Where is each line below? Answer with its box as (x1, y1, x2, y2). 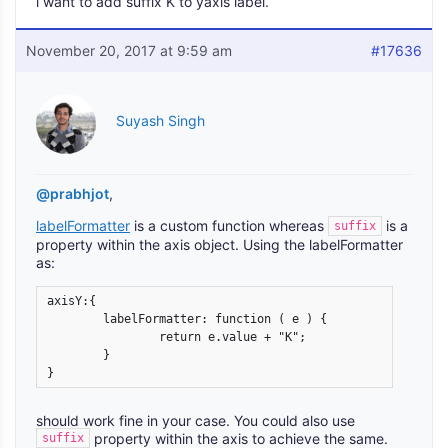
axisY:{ (47, 293, 96, 308)
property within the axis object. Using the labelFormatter (36, 235, 403, 253)
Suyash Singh (116, 112, 205, 129)
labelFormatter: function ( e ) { (47, 311, 103, 326)
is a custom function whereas (130, 217, 328, 234)
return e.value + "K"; (47, 329, 159, 344)
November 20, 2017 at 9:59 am (26, 42, 232, 59)
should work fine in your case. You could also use (36, 411, 355, 429)
